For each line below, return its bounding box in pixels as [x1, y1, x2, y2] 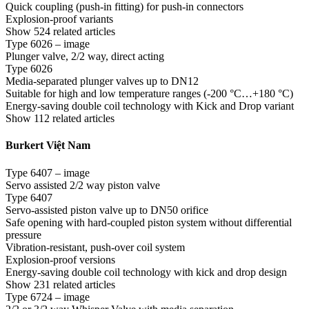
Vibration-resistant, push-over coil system [6, 241, 185, 253]
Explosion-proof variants [6, 13, 113, 25]
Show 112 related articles [6, 112, 114, 124]
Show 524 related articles [6, 26, 115, 37]
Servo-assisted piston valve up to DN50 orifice [6, 203, 208, 216]
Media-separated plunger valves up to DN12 [6, 75, 199, 87]
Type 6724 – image [6, 290, 90, 303]
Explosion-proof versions [6, 253, 115, 266]
